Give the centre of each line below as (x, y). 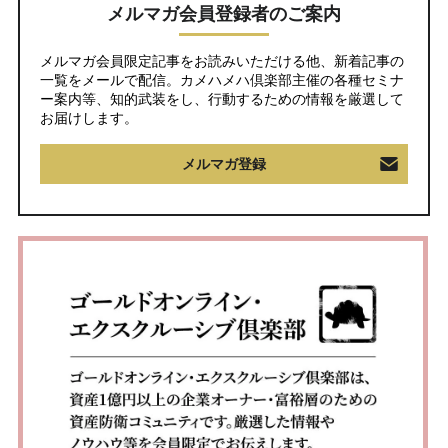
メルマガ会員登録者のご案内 (224, 14)
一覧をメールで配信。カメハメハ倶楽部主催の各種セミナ (222, 80)
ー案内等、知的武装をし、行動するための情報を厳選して (222, 99)
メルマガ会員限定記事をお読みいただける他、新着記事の (222, 61)
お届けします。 (89, 118)
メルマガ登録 (224, 164)
